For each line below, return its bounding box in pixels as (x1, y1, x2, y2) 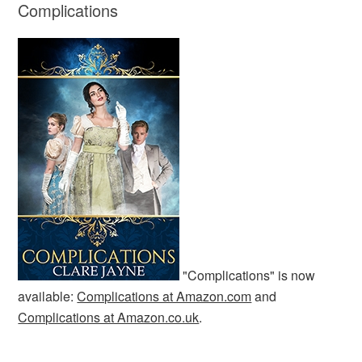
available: (18, 286, 78, 305)
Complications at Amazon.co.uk (18, 307, 200, 326)
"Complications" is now (179, 265, 316, 284)
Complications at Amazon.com (77, 286, 252, 305)
